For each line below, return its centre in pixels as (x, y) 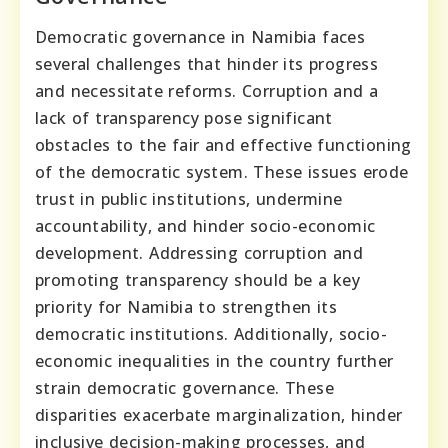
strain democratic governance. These (184, 387)
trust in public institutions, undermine (189, 198)
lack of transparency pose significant (184, 117)
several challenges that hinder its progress (207, 63)
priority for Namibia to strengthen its (186, 306)
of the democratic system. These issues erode (222, 171)
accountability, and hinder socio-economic (205, 225)
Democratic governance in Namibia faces (200, 36)
